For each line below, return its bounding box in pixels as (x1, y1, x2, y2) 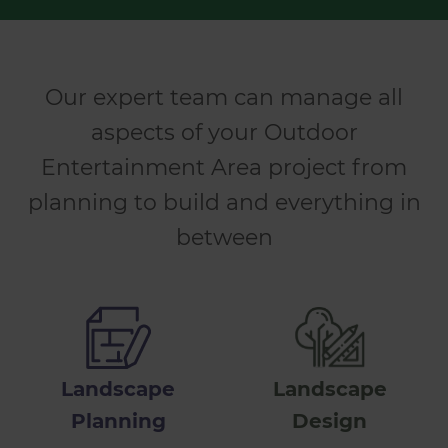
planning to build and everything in (27, 188, 421, 216)
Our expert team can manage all (45, 83, 403, 111)
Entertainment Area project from (41, 153, 407, 181)
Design (292, 408, 368, 433)
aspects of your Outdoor (90, 118, 358, 146)
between (175, 223, 273, 251)
